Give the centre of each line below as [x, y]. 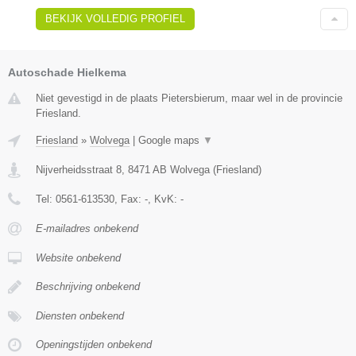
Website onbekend [78, 257]
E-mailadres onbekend [87, 228]
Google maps [170, 140]
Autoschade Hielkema [67, 72]
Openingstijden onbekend [94, 344]
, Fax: [130, 199]
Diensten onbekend [80, 315]
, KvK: [164, 199]
